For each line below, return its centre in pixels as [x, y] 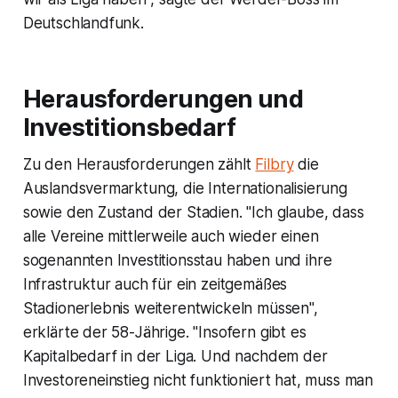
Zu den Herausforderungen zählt [139, 164]
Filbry [275, 164]
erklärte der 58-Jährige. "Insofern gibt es [164, 332]
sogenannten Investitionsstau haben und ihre [177, 260]
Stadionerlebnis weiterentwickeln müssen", [170, 308]
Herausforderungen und [163, 99]
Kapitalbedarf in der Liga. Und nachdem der [175, 356]
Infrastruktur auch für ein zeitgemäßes [155, 284]
